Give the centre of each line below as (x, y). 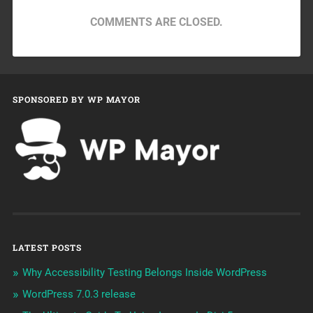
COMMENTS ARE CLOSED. (156, 22)
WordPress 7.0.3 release (79, 294)
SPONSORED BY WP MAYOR (76, 100)
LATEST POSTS (47, 248)
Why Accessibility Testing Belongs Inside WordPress (144, 273)
